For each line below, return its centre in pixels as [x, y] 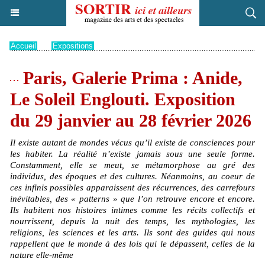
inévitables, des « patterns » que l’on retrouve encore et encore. [132, 199]
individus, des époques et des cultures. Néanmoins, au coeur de [132, 176]
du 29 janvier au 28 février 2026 [131, 120]
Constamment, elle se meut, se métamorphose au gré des [132, 165]
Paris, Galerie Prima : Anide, [130, 78]
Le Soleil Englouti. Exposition [123, 99]
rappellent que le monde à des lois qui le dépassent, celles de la [132, 244]
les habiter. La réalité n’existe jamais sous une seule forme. [132, 154]
